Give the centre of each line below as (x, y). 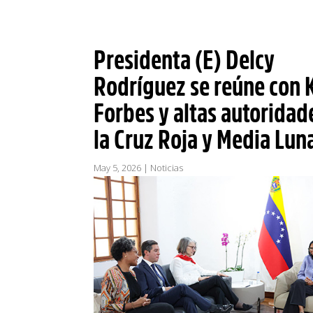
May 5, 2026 (118, 168)
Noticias (167, 168)
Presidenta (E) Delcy (184, 60)
